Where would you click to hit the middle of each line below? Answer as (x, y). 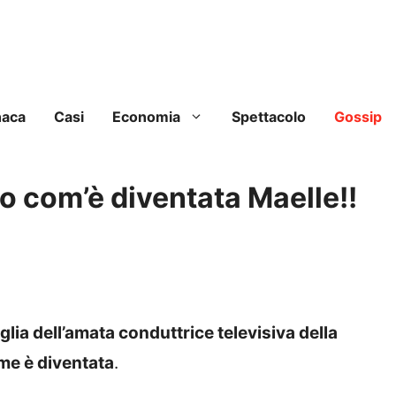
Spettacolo (269, 117)
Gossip (358, 117)
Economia (146, 117)
